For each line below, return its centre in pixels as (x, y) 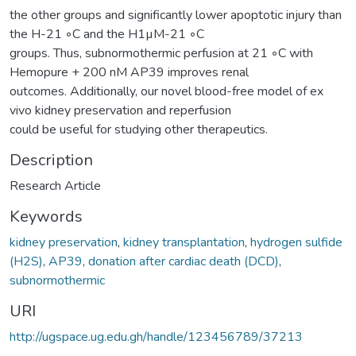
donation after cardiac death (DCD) (184, 261)
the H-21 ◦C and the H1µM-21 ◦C (107, 34)
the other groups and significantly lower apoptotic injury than (176, 15)
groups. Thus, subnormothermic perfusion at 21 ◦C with (161, 53)
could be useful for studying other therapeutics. (139, 129)
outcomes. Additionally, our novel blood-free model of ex (166, 91)
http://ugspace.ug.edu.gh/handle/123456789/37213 (156, 337)
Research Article (55, 186)
